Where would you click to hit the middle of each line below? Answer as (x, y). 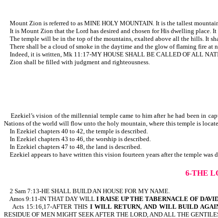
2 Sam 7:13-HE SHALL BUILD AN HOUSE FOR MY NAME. (87, 191)
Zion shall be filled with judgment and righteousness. (77, 62)
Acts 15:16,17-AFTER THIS (47, 207)
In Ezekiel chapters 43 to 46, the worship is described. (77, 139)
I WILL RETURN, (116, 207)
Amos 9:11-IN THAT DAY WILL (50, 199)
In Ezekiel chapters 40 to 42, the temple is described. (76, 131)
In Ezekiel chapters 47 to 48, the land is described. (73, 146)
